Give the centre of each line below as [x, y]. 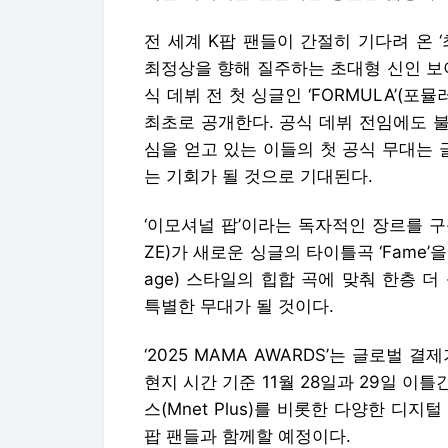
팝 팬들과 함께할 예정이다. [247, 436]
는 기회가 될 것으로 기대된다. [258, 176]
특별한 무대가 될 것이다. [239, 306]
